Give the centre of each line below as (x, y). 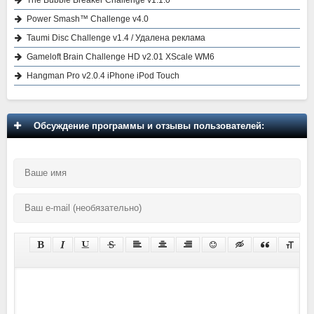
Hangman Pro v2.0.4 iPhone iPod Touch (103, 76)
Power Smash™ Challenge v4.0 (88, 19)
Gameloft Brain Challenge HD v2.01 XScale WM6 (121, 57)
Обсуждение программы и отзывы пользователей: (146, 126)
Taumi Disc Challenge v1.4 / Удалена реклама (116, 38)
